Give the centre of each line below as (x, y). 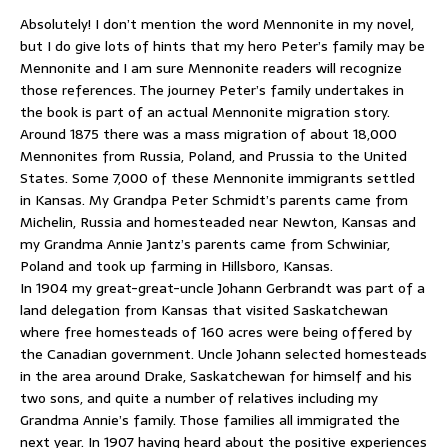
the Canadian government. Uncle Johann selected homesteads (223, 353)
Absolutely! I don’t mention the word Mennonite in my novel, (217, 23)
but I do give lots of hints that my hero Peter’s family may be (222, 45)
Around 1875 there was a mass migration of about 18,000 (208, 133)
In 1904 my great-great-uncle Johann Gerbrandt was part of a (222, 287)
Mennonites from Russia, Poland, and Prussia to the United (213, 155)
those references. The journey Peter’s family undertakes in (212, 89)
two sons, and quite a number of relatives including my (199, 397)
